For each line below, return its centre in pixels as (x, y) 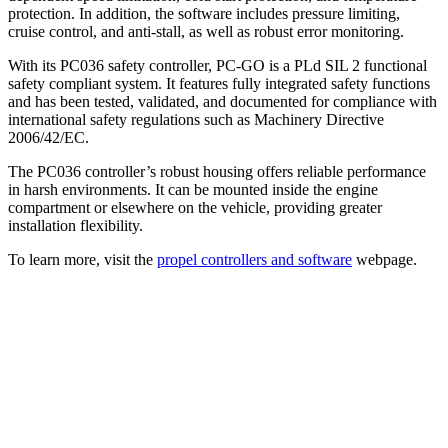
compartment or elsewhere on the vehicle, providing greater (195, 207)
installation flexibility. (77, 225)
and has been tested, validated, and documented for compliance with (222, 101)
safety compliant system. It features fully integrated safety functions (219, 83)
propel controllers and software (254, 259)
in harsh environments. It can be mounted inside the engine (193, 189)
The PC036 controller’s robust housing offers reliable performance (217, 171)
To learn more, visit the (82, 259)
